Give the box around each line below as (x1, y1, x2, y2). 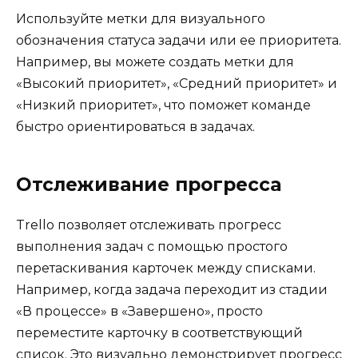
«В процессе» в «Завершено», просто (16, 303, 263, 319)
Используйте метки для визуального (16, 10, 265, 26)
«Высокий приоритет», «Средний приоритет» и (16, 75, 337, 91)
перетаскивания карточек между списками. (16, 260, 316, 276)
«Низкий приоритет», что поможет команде (16, 97, 311, 113)
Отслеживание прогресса (16, 173, 281, 196)
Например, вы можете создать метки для (16, 54, 294, 70)
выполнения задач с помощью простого (16, 238, 288, 254)
